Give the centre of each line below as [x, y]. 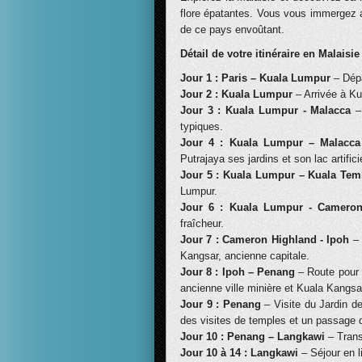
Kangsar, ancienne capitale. [245, 256]
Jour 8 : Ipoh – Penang [238, 272]
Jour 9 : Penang [223, 304]
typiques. [202, 126]
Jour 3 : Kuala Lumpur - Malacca [268, 110]
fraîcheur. [202, 223]
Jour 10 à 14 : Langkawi [241, 353]
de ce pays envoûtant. [232, 29]
